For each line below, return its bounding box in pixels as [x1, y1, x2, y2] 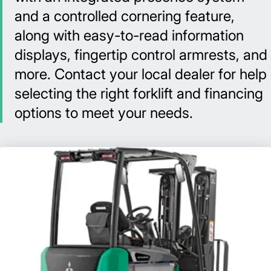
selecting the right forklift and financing [15, 85, 263, 103]
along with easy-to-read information [15, 27, 244, 45]
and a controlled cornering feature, [15, 7, 235, 25]
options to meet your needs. [15, 104, 193, 122]
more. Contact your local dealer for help [15, 65, 267, 83]
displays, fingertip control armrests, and [15, 46, 267, 64]
